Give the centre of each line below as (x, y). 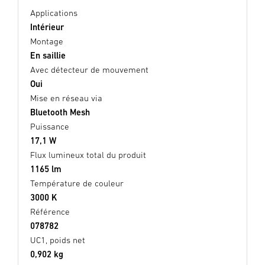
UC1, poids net (58, 240)
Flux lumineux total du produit (88, 155)
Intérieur (47, 27)
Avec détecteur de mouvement (89, 70)
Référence (50, 212)
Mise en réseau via (66, 98)
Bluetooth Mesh (60, 112)
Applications (54, 13)
